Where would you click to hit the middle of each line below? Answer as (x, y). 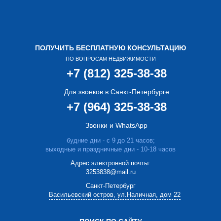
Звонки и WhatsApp (116, 125)
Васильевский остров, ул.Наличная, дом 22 (115, 194)
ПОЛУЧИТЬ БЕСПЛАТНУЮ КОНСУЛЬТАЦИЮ (110, 48)
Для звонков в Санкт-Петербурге (116, 92)
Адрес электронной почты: (110, 163)
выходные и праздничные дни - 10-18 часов (110, 149)
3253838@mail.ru (110, 172)
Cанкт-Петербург (110, 185)
